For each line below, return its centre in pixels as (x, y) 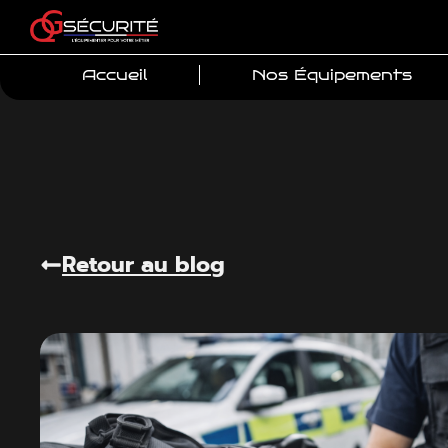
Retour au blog (144, 264)
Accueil (115, 75)
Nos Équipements (332, 75)
